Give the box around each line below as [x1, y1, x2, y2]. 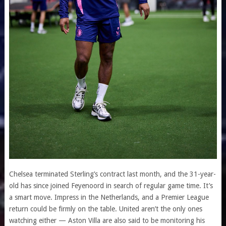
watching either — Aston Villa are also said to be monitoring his [9, 216, 205, 225]
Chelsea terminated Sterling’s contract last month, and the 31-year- [9, 170, 216, 179]
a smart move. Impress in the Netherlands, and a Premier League [9, 193, 209, 202]
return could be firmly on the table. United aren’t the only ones [9, 205, 202, 213]
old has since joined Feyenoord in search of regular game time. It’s [9, 182, 213, 190]
